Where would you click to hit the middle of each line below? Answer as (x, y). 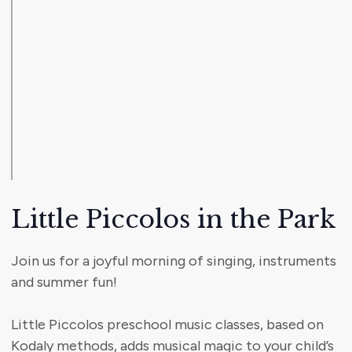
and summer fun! (64, 282)
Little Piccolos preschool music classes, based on (167, 325)
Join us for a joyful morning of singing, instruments (174, 261)
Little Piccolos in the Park (174, 220)
